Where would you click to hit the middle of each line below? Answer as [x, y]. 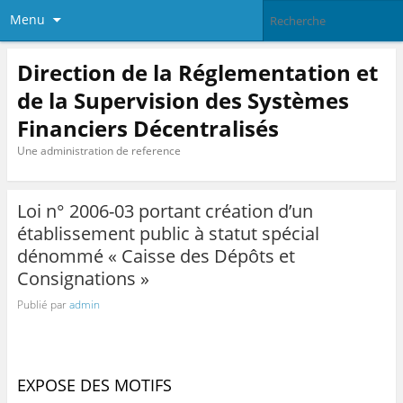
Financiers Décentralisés [148, 128]
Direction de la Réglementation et [197, 72]
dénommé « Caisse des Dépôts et [156, 256]
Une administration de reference [99, 150]
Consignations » [83, 279]
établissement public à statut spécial [168, 234]
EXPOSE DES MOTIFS [94, 385]
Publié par [43, 304]
